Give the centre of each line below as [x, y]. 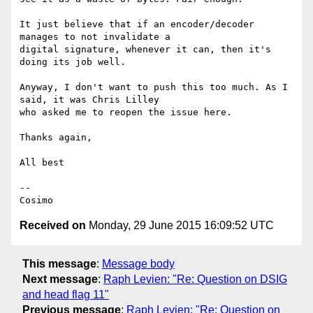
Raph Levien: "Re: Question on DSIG [195, 279]
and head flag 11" [66, 294]
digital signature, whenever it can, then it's [145, 50]
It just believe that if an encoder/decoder [137, 24]
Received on [53, 226]
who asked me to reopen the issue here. [126, 112]
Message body [138, 263]
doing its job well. [73, 62]
